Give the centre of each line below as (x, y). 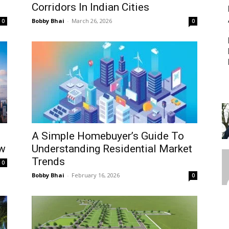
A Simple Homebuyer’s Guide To (108, 136)
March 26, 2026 (92, 20)
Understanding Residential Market (112, 148)
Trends (48, 161)
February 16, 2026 (96, 175)
